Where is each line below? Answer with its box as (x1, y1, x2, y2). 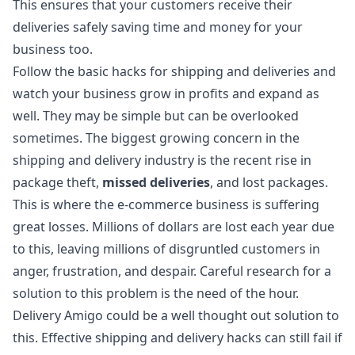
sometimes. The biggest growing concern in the (13, 129, 300, 147)
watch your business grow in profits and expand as (13, 85, 319, 102)
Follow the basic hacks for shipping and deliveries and (13, 63, 336, 80)
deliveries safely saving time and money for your (13, 18, 303, 36)
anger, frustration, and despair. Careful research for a (13, 262, 331, 280)
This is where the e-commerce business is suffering (13, 196, 319, 213)
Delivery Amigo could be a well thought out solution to (13, 307, 339, 324)
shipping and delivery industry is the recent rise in (13, 151, 311, 169)
